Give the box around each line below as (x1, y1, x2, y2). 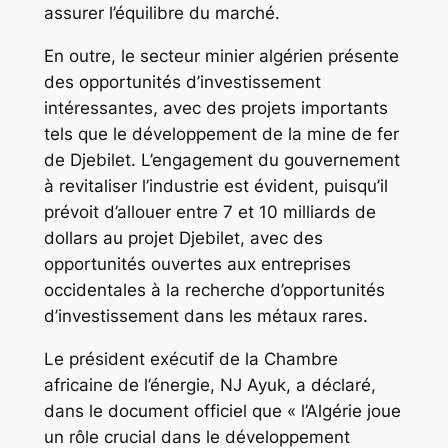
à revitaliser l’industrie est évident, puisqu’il (43, 176, 388, 197)
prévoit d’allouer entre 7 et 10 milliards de (43, 202, 376, 223)
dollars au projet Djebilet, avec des (43, 228, 323, 249)
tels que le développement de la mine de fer (43, 124, 399, 145)
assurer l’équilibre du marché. (43, 3, 280, 24)
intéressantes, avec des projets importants (43, 98, 388, 119)
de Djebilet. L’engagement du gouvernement (43, 150, 400, 171)
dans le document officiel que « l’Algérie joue (43, 401, 401, 422)
